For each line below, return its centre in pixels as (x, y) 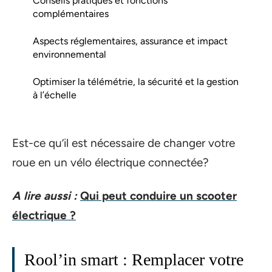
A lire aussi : (45, 195)
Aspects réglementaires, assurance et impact (130, 41)
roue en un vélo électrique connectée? (110, 162)
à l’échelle (55, 95)
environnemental (70, 54)
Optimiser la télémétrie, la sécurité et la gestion (136, 81)
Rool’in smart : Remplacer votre (134, 259)
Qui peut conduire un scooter (158, 195)
